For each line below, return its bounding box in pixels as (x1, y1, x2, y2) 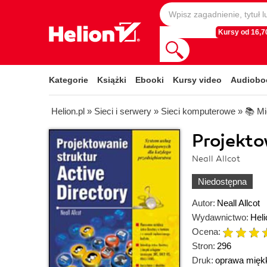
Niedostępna (198, 176, 247, 187)
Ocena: (192, 226, 221, 237)
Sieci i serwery (94, 106, 151, 116)
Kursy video (173, 75, 222, 85)
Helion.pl (51, 106, 85, 116)
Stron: (192, 241, 215, 251)
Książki (97, 75, 126, 85)
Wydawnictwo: (192, 212, 249, 222)
